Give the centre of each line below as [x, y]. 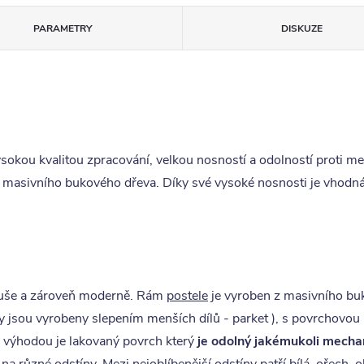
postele [187, 296]
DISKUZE [301, 28]
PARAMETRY [62, 28]
